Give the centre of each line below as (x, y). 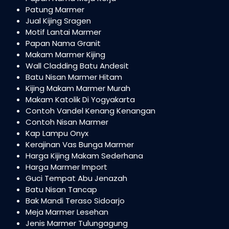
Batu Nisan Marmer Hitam (74, 77)
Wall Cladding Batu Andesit (77, 66)
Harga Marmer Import (66, 167)
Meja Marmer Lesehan (67, 212)
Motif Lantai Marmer (63, 32)
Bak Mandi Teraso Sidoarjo (75, 201)
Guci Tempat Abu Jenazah (76, 178)
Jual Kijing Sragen (58, 21)
